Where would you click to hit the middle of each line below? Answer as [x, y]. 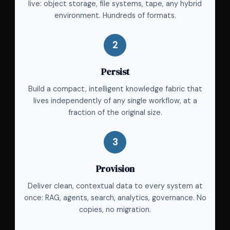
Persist [115, 72]
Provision [115, 169]
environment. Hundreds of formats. [115, 16]
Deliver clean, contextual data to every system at [115, 186]
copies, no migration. [115, 210]
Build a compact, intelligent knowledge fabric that [115, 89]
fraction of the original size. [115, 113]
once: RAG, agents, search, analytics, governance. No [115, 198]
